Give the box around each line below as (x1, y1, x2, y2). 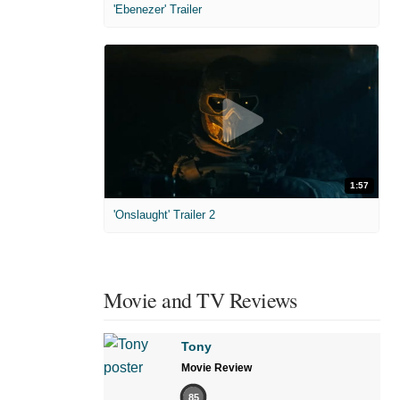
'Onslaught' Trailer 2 (113, 208, 215, 222)
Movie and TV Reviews (104, 286, 296, 315)
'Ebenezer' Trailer (113, 2, 202, 16)
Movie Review (181, 362, 252, 375)
